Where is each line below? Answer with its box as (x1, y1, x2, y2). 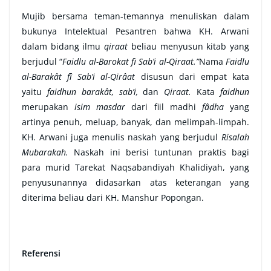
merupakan (22, 101, 75, 113)
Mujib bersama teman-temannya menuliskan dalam (22, 10, 249, 22)
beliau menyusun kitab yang (128, 41, 250, 53)
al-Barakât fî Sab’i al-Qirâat (22, 71, 141, 83)
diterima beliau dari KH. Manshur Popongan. (22, 192, 204, 204)
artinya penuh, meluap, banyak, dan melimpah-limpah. (22, 116, 249, 128)
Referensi (22, 247, 60, 260)
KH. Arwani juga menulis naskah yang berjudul (22, 131, 221, 143)
